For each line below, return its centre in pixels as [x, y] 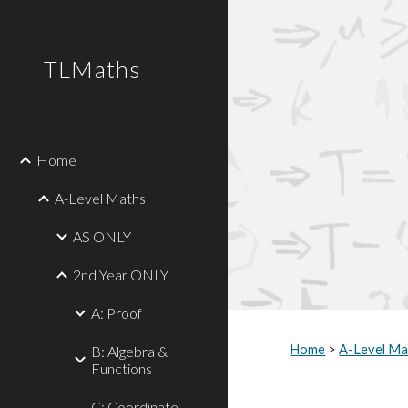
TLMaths [92, 69]
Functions [122, 368]
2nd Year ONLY [121, 275]
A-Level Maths [100, 198]
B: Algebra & [129, 351]
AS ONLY [102, 236]
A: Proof [117, 313]
